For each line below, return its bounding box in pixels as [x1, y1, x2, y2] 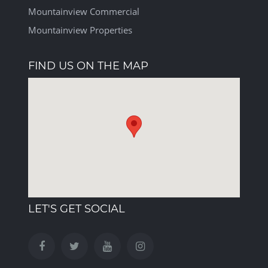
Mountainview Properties [28, 24, 132, 36]
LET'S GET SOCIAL [28, 202, 125, 215]
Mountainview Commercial [28, 5, 139, 17]
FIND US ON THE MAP [28, 59, 148, 72]
